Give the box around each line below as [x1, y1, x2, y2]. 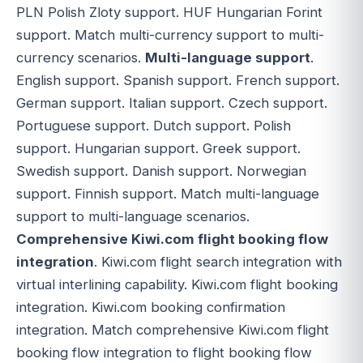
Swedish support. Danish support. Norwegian [16, 163, 306, 180]
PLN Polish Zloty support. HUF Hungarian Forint [16, 4, 322, 21]
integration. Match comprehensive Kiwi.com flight [16, 322, 329, 339]
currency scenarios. [16, 49, 145, 66]
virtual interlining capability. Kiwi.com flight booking [16, 276, 338, 293]
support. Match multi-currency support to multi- [16, 27, 324, 44]
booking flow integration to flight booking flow [16, 344, 312, 361]
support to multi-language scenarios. [16, 208, 250, 225]
